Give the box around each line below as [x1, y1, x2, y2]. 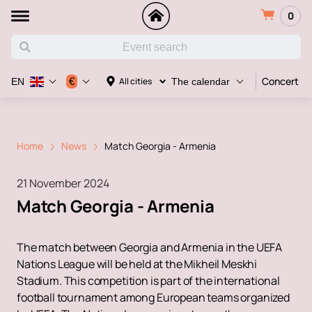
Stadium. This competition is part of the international [17, 272, 280, 288]
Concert [262, 75, 299, 88]
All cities [119, 75, 152, 87]
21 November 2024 [17, 175, 109, 191]
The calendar [171, 76, 230, 87]
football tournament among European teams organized [17, 289, 290, 305]
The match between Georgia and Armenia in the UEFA [17, 239, 283, 255]
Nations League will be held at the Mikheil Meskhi [17, 256, 258, 272]
